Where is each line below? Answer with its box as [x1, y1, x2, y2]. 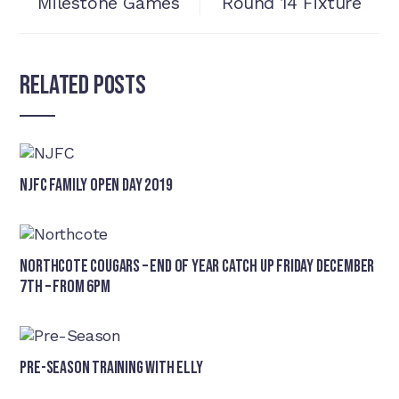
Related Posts [20, 69, 146, 102]
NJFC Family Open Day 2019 [20, 175, 173, 196]
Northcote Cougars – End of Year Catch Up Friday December [20, 256, 375, 277]
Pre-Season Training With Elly [20, 357, 203, 379]
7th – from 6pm [20, 276, 110, 297]
